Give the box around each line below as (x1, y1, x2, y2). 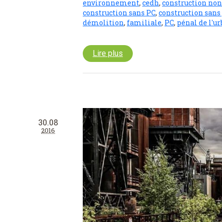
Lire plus (93, 49, 123, 58)
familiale (127, 18, 162, 28)
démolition (83, 18, 124, 28)
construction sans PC (83, 8, 156, 18)
